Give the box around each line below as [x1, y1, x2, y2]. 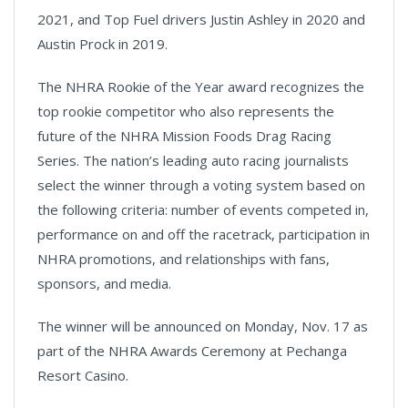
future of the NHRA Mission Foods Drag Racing [37, 126, 331, 145]
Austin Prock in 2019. [37, 34, 168, 53]
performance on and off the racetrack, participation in [37, 224, 370, 243]
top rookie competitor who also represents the [37, 101, 334, 120]
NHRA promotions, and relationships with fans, [37, 249, 330, 268]
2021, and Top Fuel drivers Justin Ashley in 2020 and [37, 9, 365, 28]
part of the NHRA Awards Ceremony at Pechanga [37, 341, 347, 360]
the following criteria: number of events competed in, [37, 199, 369, 219]
